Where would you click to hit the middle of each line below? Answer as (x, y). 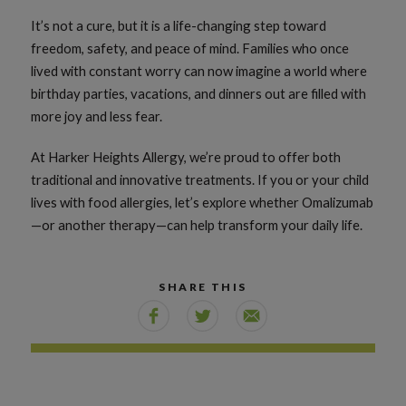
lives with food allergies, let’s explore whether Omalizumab (203, 202)
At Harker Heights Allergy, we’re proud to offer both (186, 156)
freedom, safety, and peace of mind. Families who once (190, 48)
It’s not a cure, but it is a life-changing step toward (179, 25)
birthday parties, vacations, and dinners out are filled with (199, 93)
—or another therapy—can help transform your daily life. (197, 224)
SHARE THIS (203, 286)
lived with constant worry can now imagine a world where (199, 70)
